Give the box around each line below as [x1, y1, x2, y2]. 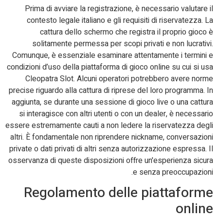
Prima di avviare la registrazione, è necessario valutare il [25, 2, 213, 15]
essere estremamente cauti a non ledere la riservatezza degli [5, 119, 213, 131]
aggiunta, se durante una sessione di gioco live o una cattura [12, 96, 213, 108]
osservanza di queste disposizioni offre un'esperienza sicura [8, 154, 213, 166]
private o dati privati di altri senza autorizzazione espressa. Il [9, 143, 213, 155]
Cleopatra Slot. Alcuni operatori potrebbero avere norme [25, 73, 213, 85]
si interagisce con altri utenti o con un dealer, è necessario [19, 108, 213, 120]
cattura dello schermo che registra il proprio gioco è [40, 26, 213, 38]
